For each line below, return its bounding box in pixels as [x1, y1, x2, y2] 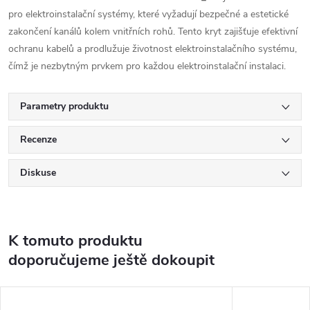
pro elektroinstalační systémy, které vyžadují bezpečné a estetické [8, 7, 289, 21]
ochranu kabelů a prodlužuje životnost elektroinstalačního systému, [8, 42, 297, 55]
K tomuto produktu [8, 230, 143, 251]
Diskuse [20, 165, 56, 179]
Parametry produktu [20, 99, 109, 113]
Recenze [20, 132, 57, 146]
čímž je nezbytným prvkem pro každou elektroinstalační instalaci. [8, 59, 286, 73]
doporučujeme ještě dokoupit [8, 249, 215, 271]
